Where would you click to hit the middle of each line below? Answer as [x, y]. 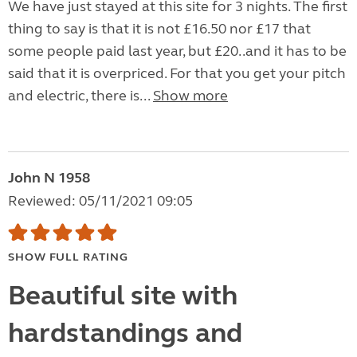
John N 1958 [49, 178]
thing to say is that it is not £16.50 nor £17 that [159, 29]
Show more [190, 96]
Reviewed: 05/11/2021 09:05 [100, 201]
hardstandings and [125, 333]
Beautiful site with [123, 296]
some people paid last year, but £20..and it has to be [177, 51]
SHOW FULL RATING [68, 257]
